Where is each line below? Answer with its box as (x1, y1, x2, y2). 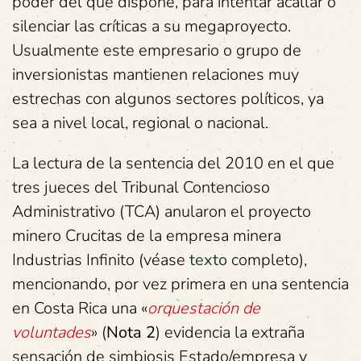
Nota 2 (106, 322, 156, 343)
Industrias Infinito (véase (12, 249, 189, 271)
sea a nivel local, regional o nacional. (12, 112, 268, 134)
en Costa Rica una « (12, 297, 147, 319)
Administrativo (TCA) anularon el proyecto (12, 201, 311, 222)
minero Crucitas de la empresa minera (12, 225, 281, 247)
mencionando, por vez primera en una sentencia (12, 273, 349, 295)
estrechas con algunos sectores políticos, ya (12, 88, 324, 110)
